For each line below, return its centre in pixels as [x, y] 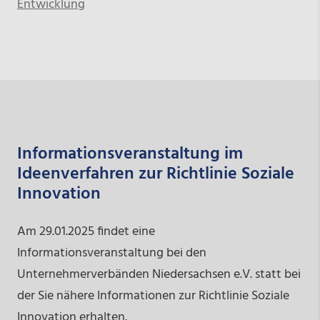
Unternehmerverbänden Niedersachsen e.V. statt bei [159, 274]
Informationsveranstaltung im [130, 154]
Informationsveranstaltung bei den [111, 253]
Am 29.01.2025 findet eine [86, 231]
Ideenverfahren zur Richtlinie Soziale [155, 174]
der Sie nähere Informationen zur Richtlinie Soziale [153, 296]
